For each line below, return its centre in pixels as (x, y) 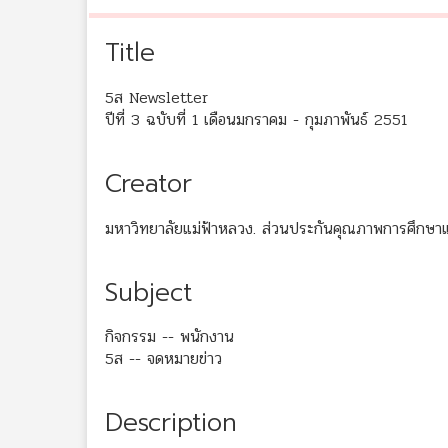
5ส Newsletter (156, 97)
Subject (148, 292)
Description (171, 423)
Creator (148, 183)
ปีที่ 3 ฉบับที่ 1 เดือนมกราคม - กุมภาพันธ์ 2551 (256, 119)
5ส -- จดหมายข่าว (163, 359)
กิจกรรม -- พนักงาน (169, 337)
